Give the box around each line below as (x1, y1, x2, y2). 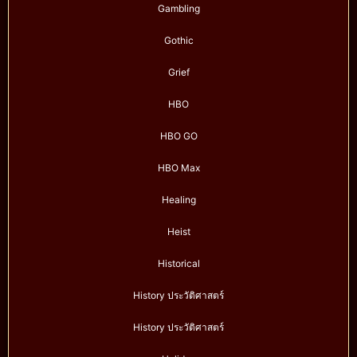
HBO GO (159, 130, 198, 143)
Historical (157, 257, 200, 270)
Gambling (157, 2, 200, 15)
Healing (161, 194, 196, 206)
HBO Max (157, 162, 200, 175)
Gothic (163, 34, 194, 47)
